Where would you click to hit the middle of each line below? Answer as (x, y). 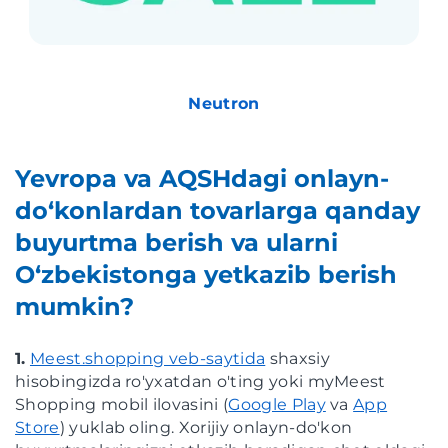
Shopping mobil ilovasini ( (122, 404)
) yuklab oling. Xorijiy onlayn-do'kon (206, 427)
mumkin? (74, 306)
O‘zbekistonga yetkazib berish (206, 274)
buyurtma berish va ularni (176, 242)
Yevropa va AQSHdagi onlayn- (202, 178)
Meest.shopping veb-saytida (147, 358)
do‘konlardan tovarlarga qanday (217, 210)
